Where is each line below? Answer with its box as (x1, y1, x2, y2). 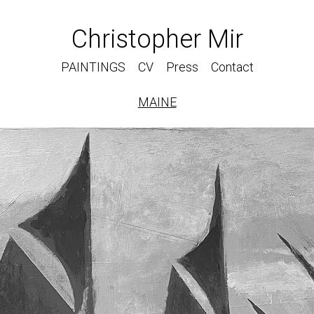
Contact (210, 60, 254, 74)
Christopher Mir (71, 24, 243, 54)
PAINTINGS (60, 60, 125, 74)
